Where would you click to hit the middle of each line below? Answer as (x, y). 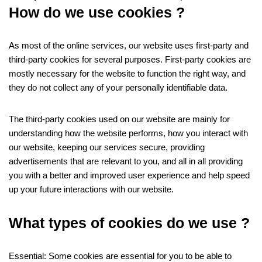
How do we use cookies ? (97, 12)
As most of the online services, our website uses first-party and (129, 45)
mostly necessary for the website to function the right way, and (127, 73)
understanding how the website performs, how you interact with (128, 133)
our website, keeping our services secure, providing (107, 147)
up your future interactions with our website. (91, 189)
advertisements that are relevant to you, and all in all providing (126, 161)
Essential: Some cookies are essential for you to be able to (120, 256)
